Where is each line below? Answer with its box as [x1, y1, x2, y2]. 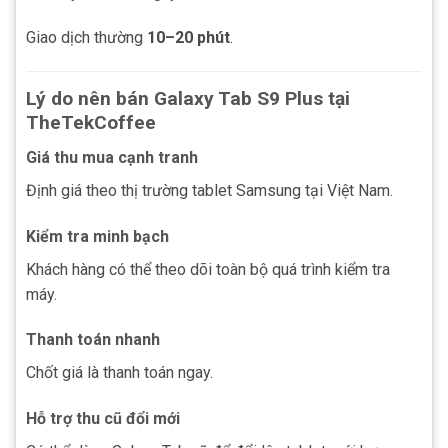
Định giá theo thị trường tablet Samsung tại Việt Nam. [26, 180, 393, 200]
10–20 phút [147, 28, 230, 48]
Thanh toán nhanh [26, 330, 160, 350]
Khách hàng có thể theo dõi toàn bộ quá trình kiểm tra [26, 259, 390, 279]
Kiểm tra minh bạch [26, 226, 169, 246]
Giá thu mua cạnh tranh [26, 147, 198, 167]
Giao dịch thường [26, 28, 147, 48]
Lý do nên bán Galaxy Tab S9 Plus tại [26, 87, 350, 111]
